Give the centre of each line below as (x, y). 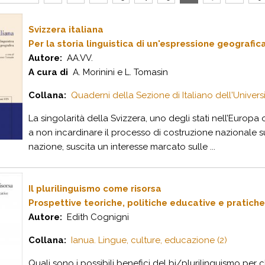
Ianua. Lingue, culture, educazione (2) (149, 240)
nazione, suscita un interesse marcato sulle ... (122, 147)
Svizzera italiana (66, 30)
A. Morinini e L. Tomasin (118, 72)
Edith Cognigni (96, 217)
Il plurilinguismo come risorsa (95, 189)
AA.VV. (77, 58)
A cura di (48, 72)
